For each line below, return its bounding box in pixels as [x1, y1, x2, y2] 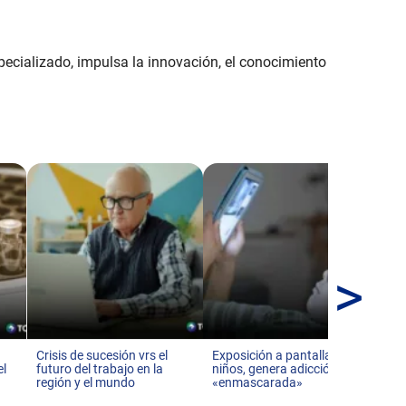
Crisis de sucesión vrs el [35, 347, 168, 363]
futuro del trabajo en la [35, 361, 163, 377]
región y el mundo [35, 374, 135, 391]
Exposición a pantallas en [212, 347, 355, 363]
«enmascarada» [212, 374, 304, 391]
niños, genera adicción [212, 361, 338, 377]
